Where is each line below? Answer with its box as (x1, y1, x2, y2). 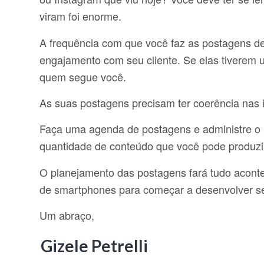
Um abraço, (39, 207, 94, 223)
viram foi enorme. (39, 8, 121, 24)
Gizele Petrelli (41, 236, 148, 256)
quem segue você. (39, 68, 126, 84)
